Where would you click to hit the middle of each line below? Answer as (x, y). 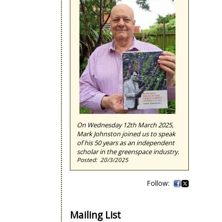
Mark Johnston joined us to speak (126, 134)
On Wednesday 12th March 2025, (125, 125)
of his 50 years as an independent (125, 142)
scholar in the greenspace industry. (128, 151)
